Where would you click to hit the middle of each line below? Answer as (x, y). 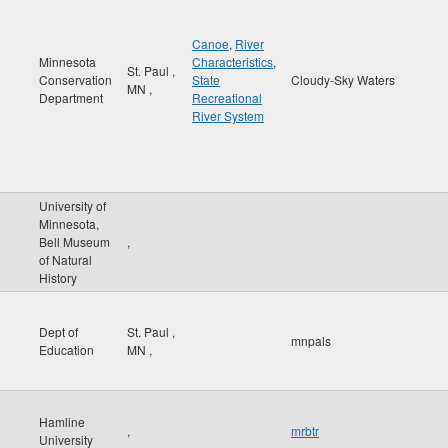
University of (72, 205)
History (58, 277)
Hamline (62, 421)
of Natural (65, 259)
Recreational (227, 97)
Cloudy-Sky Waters (343, 79)
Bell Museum (74, 241)
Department (71, 97)
